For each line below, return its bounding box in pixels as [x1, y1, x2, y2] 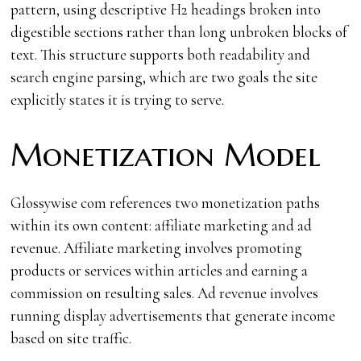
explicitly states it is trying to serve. [10, 89, 225, 109]
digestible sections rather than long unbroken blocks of [10, 22, 348, 41]
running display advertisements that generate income [10, 305, 336, 325]
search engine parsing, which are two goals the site [10, 67, 318, 86]
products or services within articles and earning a [10, 260, 309, 280]
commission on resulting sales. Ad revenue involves [10, 283, 319, 302]
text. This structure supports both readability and [10, 44, 311, 64]
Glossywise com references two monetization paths [10, 193, 321, 212]
